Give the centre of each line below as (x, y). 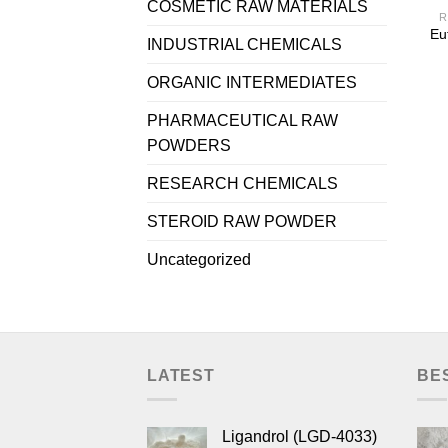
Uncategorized (199, 259)
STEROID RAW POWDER (242, 221)
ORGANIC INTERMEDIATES (252, 82)
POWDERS (189, 145)
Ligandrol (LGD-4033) (299, 437)
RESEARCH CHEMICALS (242, 183)
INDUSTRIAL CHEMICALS (244, 44)
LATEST (181, 375)
